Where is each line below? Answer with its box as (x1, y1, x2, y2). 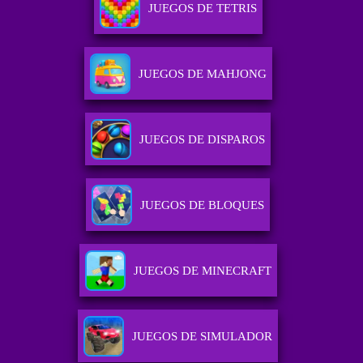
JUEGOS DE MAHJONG (138, 67, 267, 81)
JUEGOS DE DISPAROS (139, 133, 266, 147)
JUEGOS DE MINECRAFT (133, 264, 271, 278)
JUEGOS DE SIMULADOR (132, 330, 273, 344)
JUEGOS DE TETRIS (147, 2, 257, 15)
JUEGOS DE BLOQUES (140, 199, 265, 212)
